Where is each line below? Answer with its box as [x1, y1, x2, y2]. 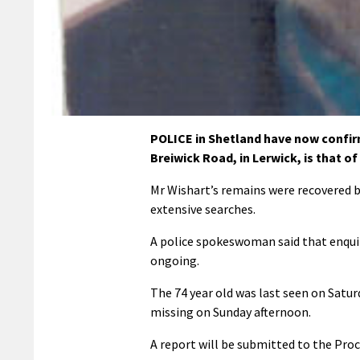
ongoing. [150, 252, 199, 269]
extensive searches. [150, 201, 256, 218]
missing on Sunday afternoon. [150, 304, 311, 321]
